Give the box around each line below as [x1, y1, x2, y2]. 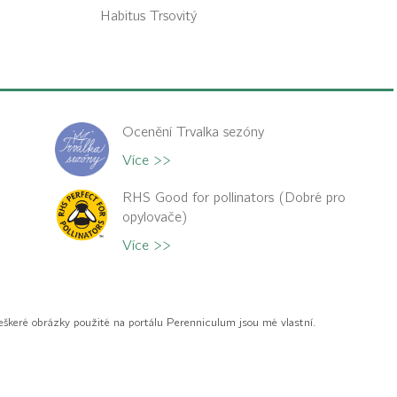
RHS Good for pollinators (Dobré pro [122, 190, 346, 206]
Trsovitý [149, 8, 197, 24]
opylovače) [122, 209, 187, 225]
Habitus [99, 8, 150, 24]
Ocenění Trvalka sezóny [122, 124, 264, 140]
